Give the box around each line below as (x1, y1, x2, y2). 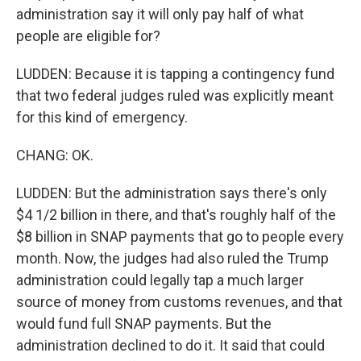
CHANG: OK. (16, 147, 93, 164)
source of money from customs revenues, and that (16, 293, 342, 310)
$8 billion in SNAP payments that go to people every (16, 228, 344, 245)
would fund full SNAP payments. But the (16, 315, 272, 332)
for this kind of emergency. (16, 109, 188, 126)
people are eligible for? (16, 27, 160, 44)
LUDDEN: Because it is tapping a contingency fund (16, 65, 334, 82)
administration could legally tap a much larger (16, 272, 304, 288)
